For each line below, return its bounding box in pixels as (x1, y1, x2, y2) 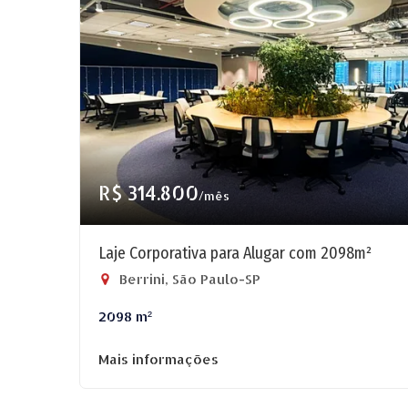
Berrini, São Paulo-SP (116, 270, 260, 288)
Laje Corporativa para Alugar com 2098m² (98, 243, 372, 263)
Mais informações (98, 351, 219, 368)
